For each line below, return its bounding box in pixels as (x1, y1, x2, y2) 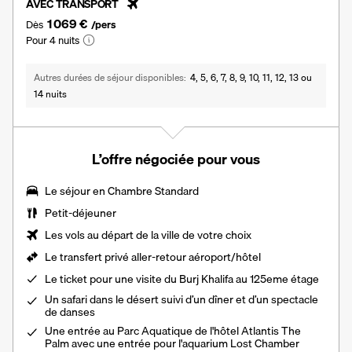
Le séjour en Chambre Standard (45, 181, 199, 200)
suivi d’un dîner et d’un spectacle (159, 290, 318, 308)
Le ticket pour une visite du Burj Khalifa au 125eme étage (45, 269, 319, 288)
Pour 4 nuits (26, 31, 79, 48)
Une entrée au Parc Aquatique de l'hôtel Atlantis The (45, 321, 301, 339)
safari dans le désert (61, 290, 159, 308)
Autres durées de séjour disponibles (34, 69, 184, 85)
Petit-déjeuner (45, 203, 116, 222)
